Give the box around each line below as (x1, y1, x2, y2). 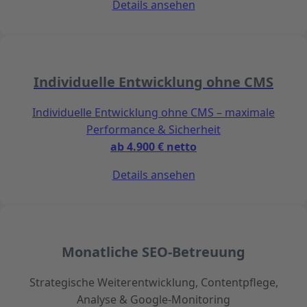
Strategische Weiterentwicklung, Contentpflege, (29, 275, 278, 291)
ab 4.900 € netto (110, 139, 197, 155)
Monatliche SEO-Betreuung (62, 243, 245, 262)
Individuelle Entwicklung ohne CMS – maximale (32, 105, 275, 121)
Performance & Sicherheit (86, 122, 221, 138)
